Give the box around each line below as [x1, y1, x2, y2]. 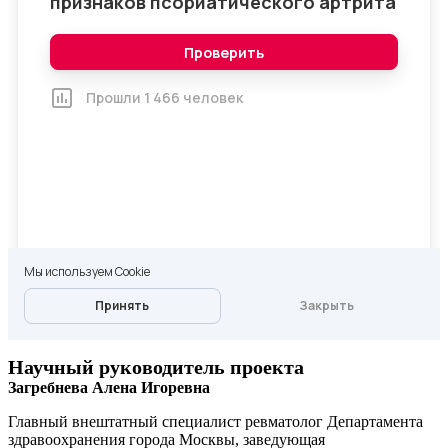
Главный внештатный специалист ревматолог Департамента [8, 413, 423, 430]
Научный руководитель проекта [8, 356, 304, 378]
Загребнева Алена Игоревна [8, 379, 210, 396]
